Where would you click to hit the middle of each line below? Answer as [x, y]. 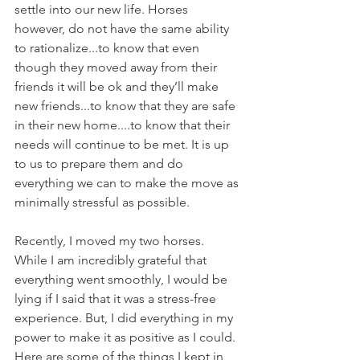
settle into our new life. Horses [103, 10]
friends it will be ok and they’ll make [118, 87]
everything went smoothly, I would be [123, 280]
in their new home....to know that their [124, 125]
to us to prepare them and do [100, 164]
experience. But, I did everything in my [125, 318]
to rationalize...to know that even [108, 48]
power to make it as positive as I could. [127, 337]
